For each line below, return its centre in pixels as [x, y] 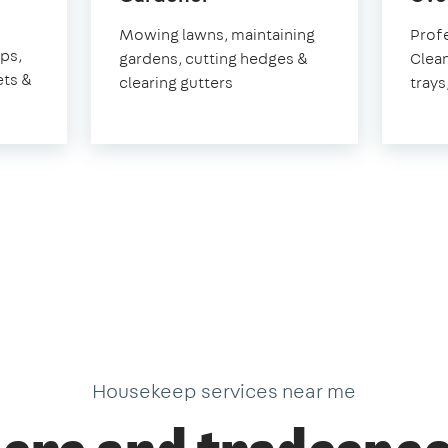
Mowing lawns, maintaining [216, 35]
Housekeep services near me [224, 390]
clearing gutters [175, 83]
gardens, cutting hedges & [213, 59]
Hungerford [263, 18]
